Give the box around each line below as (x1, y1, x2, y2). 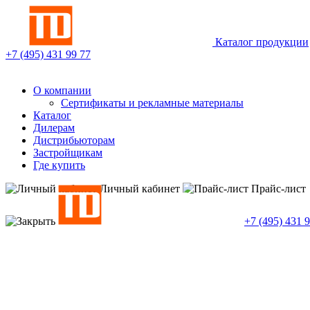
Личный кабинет (100, 183, 180, 194)
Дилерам (33, 122, 75, 134)
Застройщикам (33, 147, 102, 158)
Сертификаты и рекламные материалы (61, 97, 244, 109)
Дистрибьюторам (33, 134, 115, 146)
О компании (33, 84, 91, 96)
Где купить (33, 159, 85, 171)
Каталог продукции (215, 36, 309, 48)
